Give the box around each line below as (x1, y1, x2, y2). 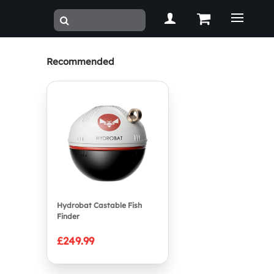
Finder (57, 212, 80, 221)
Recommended (46, 56, 114, 67)
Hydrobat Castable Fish (57, 201, 142, 210)
